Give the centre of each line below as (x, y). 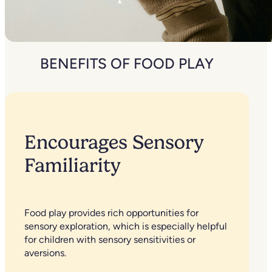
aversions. (45, 253)
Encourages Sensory (114, 143)
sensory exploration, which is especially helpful (126, 226)
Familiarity (73, 166)
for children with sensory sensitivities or (110, 240)
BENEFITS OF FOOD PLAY (127, 64)
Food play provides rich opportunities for (111, 213)
